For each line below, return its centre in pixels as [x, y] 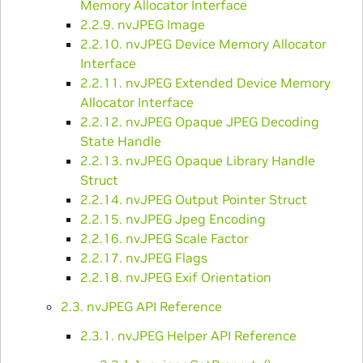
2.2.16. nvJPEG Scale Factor [164, 238]
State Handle [120, 141]
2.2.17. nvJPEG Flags [143, 257]
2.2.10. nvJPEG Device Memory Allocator [203, 43]
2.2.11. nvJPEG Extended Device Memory [205, 82]
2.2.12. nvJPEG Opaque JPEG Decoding [199, 121]
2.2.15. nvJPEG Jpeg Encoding [173, 218]
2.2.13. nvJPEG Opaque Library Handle [197, 160]
